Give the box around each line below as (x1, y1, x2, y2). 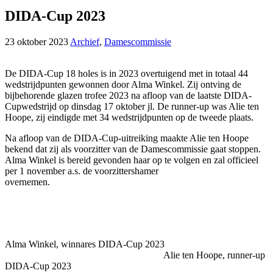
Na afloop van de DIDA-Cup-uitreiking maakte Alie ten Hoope (5, 132, 249, 143)
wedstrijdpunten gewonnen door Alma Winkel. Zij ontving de (5, 79, 241, 90)
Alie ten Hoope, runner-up (5, 249, 265, 260)
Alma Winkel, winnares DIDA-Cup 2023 (5, 238, 264, 249)
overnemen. (5, 176, 50, 187)
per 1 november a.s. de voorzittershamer (5, 165, 158, 176)
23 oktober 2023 (5, 36, 70, 47)
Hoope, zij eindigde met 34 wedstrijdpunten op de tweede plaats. (5, 112, 253, 122)
